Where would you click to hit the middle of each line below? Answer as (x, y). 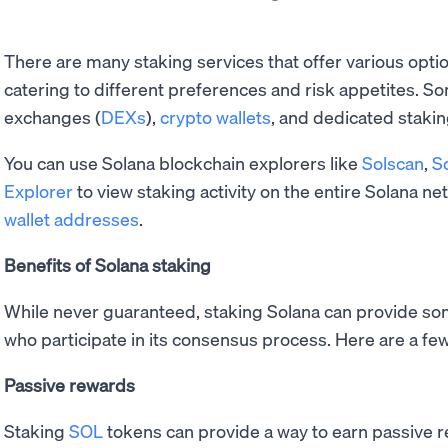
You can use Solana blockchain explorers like (183, 163)
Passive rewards (69, 385)
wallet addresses (71, 219)
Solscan (393, 163)
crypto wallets (215, 117)
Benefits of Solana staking (107, 265)
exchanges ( (52, 117)
